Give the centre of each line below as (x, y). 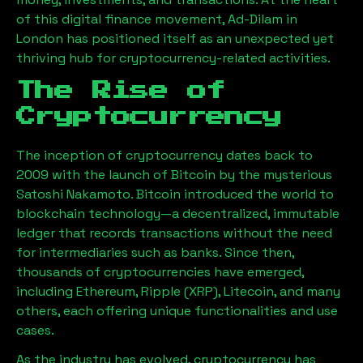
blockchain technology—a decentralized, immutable (178, 214)
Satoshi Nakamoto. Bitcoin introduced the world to (175, 194)
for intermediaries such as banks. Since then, (155, 252)
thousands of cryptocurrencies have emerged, (160, 272)
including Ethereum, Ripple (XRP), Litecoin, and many (178, 291)
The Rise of (121, 91)
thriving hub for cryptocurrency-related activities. (173, 58)
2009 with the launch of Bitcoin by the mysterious (174, 175)
